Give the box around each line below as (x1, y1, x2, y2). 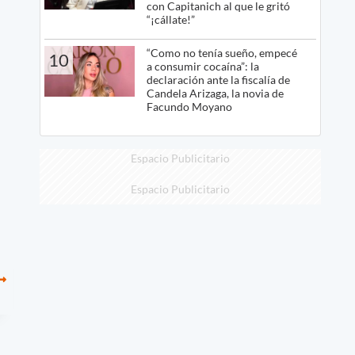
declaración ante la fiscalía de (146, 72, 290, 86)
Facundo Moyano (146, 99, 232, 113)
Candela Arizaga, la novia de (146, 86, 284, 100)
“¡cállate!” (146, 12, 195, 26)
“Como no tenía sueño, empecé (146, 45, 297, 59)
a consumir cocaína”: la (146, 59, 259, 73)
